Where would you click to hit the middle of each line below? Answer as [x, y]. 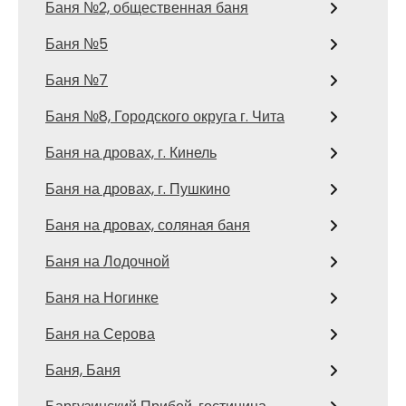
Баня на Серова [100, 333]
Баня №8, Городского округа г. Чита [165, 116]
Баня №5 [77, 43]
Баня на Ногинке [102, 297]
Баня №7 [77, 80]
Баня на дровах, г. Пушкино [138, 188]
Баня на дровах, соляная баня [148, 225]
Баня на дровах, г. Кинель [131, 152]
